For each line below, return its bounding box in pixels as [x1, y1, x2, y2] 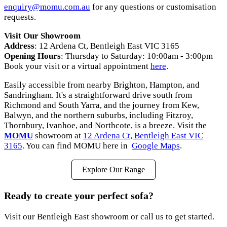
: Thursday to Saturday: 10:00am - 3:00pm [61, 51, 213, 61]
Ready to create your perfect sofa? [4, 190, 154, 202]
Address [4, 41, 34, 51]
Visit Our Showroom [4, 31, 81, 41]
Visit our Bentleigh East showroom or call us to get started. [4, 212, 214, 222]
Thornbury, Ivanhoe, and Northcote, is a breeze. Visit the [4, 121, 207, 131]
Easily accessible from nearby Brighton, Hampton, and [4, 80, 200, 90]
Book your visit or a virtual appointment [4, 61, 150, 71]
